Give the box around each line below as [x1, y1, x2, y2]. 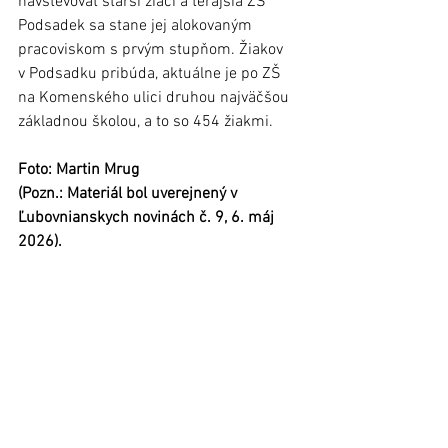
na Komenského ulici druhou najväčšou [18, 87, 293, 108]
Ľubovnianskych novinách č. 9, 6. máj [18, 207, 278, 228]
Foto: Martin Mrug [18, 159, 139, 180]
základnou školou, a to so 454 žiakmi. [18, 111, 273, 132]
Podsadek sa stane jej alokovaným [18, 15, 256, 36]
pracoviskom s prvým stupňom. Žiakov [18, 39, 287, 60]
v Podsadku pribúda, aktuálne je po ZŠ [18, 63, 285, 84]
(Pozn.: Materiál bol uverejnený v [18, 183, 241, 204]
